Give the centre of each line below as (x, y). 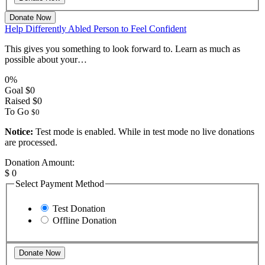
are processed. (31, 142)
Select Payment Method (60, 183)
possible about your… (46, 59)
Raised (17, 101)
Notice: (19, 131)
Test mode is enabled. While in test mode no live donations (144, 131)
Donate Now (30, 17)
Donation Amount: (40, 162)
